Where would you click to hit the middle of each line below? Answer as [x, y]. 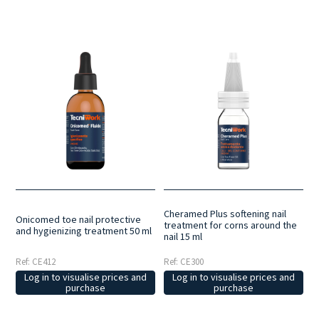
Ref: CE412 [36, 262]
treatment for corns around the [231, 225]
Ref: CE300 [184, 262]
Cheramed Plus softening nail [225, 214]
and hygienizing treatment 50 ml [84, 231]
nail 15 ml [183, 237]
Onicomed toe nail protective [79, 220]
